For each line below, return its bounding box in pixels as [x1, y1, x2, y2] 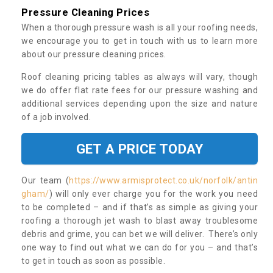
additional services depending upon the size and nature [21, 98, 258, 108]
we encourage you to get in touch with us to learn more [21, 35, 258, 46]
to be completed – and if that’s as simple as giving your [21, 202, 258, 212]
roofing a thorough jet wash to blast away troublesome [21, 215, 258, 225]
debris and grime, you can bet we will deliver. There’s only [21, 229, 258, 239]
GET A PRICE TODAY [76, 140, 203, 157]
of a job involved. [21, 112, 93, 122]
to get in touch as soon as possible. [21, 255, 165, 266]
